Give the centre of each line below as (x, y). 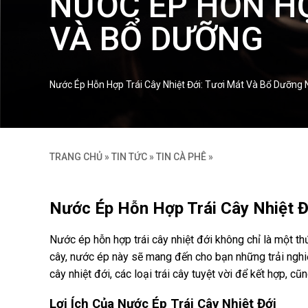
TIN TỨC (129, 157)
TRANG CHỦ (76, 157)
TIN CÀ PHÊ (181, 157)
